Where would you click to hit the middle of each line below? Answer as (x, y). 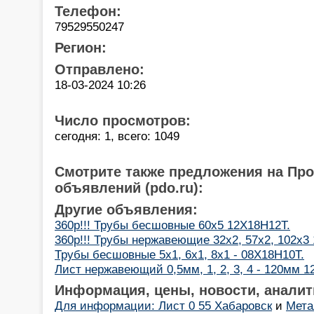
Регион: (81, 47)
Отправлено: (100, 69)
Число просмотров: (123, 120)
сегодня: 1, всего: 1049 (117, 136)
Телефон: (88, 11)
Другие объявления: (126, 209)
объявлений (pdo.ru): (129, 187)
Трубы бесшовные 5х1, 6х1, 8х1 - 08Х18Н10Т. (179, 254)
